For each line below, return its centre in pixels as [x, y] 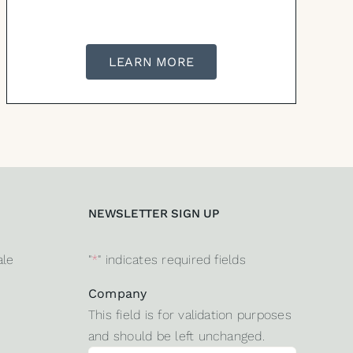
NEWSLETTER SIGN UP [153, 214]
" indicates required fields [172, 260]
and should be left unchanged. [176, 336]
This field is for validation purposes [190, 315]
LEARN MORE [151, 62]
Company [117, 294]
